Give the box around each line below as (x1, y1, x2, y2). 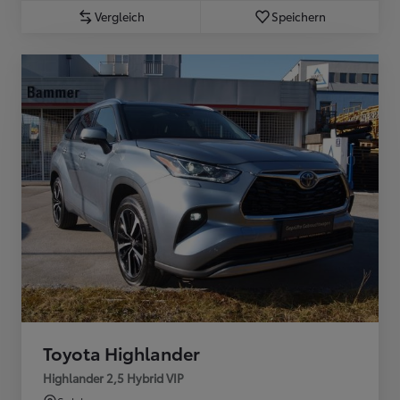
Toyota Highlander (43, 339, 200, 365)
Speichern (271, 7, 326, 24)
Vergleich (95, 7, 145, 24)
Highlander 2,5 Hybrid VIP (43, 369, 184, 386)
